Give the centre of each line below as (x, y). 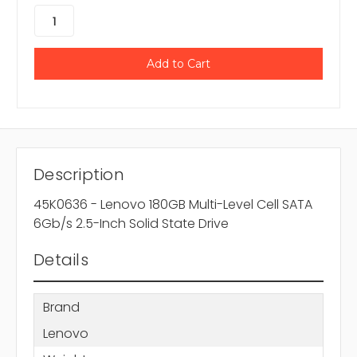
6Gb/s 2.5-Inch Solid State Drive (131, 224)
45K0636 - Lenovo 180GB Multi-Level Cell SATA (173, 205)
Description (79, 175)
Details (61, 260)
